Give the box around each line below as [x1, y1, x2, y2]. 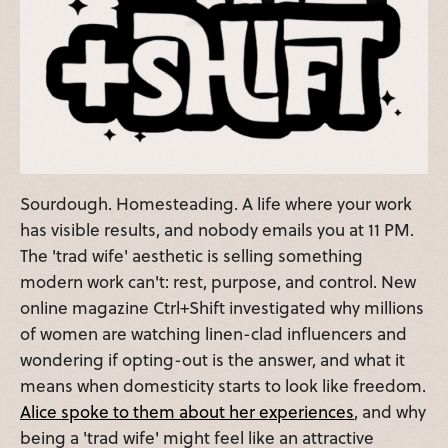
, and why [354, 399, 426, 425]
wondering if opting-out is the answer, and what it [20, 347, 405, 373]
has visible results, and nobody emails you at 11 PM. [20, 217, 414, 243]
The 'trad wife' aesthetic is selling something [20, 243, 363, 269]
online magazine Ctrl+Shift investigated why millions [20, 295, 424, 321]
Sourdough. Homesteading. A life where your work [20, 191, 412, 217]
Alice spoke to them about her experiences [20, 399, 354, 425]
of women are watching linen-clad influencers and [20, 321, 407, 347]
